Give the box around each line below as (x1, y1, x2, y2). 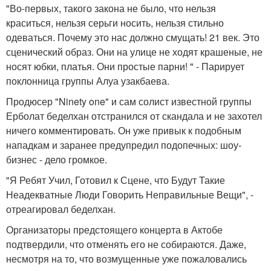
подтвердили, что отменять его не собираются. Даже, (6, 237, 246, 251)
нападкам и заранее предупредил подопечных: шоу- (6, 138, 241, 152)
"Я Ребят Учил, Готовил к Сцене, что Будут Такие (6, 173, 225, 187)
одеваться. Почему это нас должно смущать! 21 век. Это (6, 30, 260, 44)
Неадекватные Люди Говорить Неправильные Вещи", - (6, 188, 253, 201)
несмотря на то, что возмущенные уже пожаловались (6, 252, 247, 266)
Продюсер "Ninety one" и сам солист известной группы (6, 94, 252, 108)
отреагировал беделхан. (6, 202, 116, 216)
